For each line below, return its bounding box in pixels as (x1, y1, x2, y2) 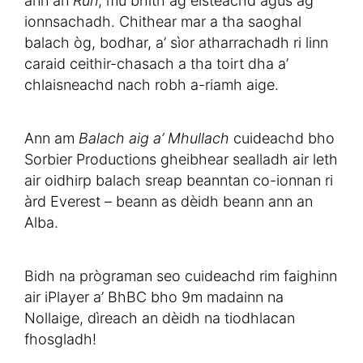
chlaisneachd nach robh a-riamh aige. (24, 76, 279, 94)
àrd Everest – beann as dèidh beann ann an (24, 193, 313, 211)
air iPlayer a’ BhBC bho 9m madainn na (24, 288, 284, 306)
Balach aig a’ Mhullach (79, 130, 229, 147)
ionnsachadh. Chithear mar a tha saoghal (24, 13, 301, 31)
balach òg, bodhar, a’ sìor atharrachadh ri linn (24, 34, 328, 52)
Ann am (24, 130, 79, 147)
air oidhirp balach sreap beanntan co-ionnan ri (24, 172, 333, 190)
